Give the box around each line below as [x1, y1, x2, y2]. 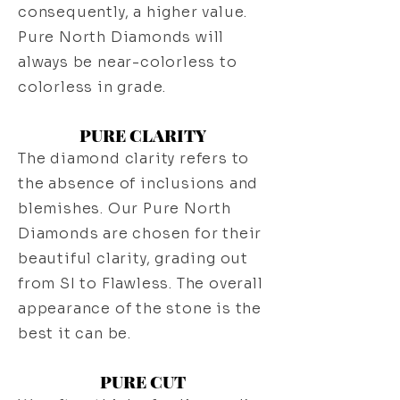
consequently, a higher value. [18, 3, 248, 22]
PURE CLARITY [79, 123, 206, 147]
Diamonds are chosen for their [18, 224, 262, 244]
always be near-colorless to [18, 53, 237, 72]
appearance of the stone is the [18, 299, 262, 319]
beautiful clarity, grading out [18, 249, 249, 269]
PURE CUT [100, 370, 186, 394]
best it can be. [18, 324, 132, 344]
